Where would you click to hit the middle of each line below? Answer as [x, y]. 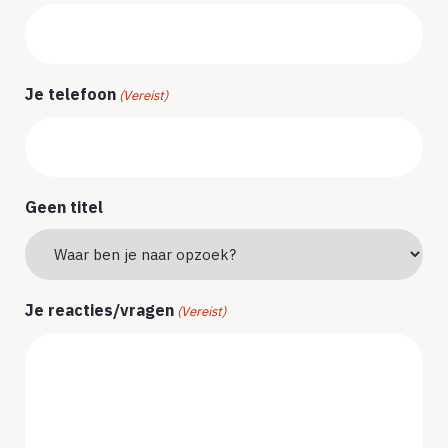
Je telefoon [70, 94]
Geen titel [64, 207]
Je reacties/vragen [99, 310]
